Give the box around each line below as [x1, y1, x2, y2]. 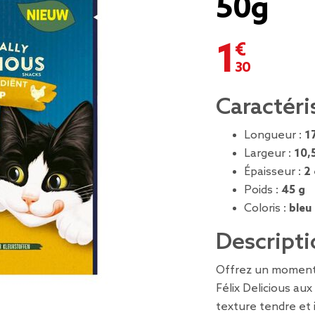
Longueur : [244, 129, 304, 142]
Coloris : [244, 202, 289, 215]
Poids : [244, 184, 281, 197]
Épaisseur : [244, 165, 304, 179]
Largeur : [244, 147, 294, 160]
